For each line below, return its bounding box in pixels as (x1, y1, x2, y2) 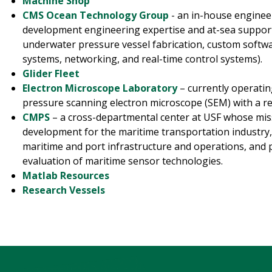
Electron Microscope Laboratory (22, 81, 178, 95)
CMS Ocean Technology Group (22, 8, 169, 22)
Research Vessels (22, 183, 106, 197)
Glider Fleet (22, 67, 80, 81)
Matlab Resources (22, 169, 110, 183)
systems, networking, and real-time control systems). (22, 52, 263, 66)
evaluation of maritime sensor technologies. (22, 154, 223, 168)
